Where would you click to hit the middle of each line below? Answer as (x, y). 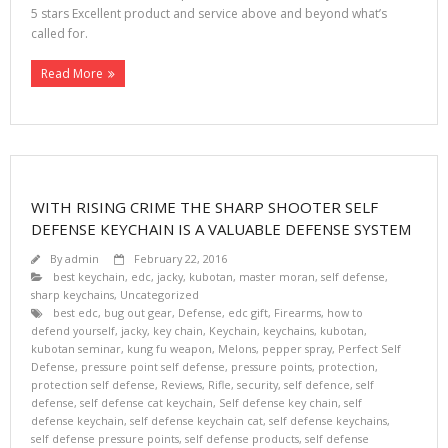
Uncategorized (159, 294)
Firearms (297, 312)
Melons (237, 348)
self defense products (242, 438)
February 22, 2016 (180, 258)
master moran (277, 276)
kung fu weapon (169, 348)
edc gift (248, 312)
